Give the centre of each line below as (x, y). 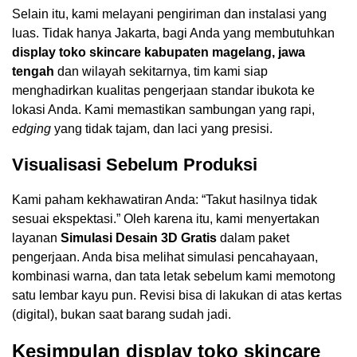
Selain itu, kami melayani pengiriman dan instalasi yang (169, 14)
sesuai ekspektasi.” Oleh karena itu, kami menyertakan (166, 219)
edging (31, 129)
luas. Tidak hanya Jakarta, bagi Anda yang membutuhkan (173, 33)
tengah (33, 72)
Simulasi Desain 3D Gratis (139, 238)
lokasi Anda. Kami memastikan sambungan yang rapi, (163, 110)
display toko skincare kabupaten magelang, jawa (159, 53)
